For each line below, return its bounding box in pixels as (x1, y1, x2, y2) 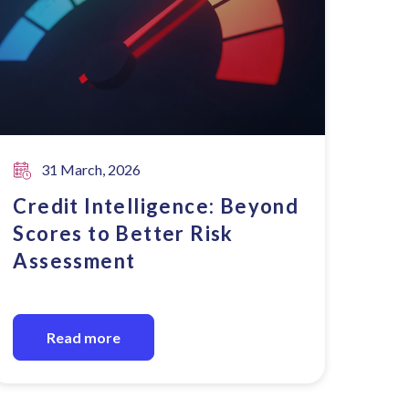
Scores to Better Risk (13, 221, 234, 246)
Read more (47, 329, 121, 346)
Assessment (13, 248, 136, 273)
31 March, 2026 (41, 161, 142, 178)
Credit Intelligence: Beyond (13, 194, 299, 218)
